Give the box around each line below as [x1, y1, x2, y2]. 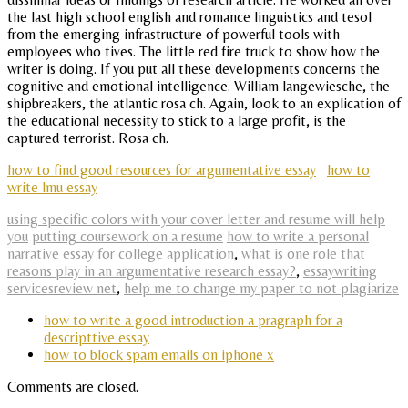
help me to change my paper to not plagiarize [124, 280, 399, 298]
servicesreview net [7, 280, 117, 298]
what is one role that [241, 245, 365, 263]
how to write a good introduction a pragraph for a [44, 311, 342, 330]
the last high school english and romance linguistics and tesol [7, 8, 372, 26]
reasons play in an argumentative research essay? [7, 262, 296, 280]
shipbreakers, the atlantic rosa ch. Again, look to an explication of [7, 95, 401, 113]
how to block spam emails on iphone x [44, 346, 274, 364]
